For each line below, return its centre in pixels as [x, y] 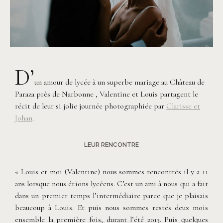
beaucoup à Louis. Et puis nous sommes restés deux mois [111, 207]
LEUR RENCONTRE [111, 145]
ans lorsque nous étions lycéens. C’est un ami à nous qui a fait [111, 183]
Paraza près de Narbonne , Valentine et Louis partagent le [107, 94]
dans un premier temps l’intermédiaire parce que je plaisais [111, 195]
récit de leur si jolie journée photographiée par [91, 106]
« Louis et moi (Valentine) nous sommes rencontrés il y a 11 [111, 171]
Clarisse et [183, 106]
